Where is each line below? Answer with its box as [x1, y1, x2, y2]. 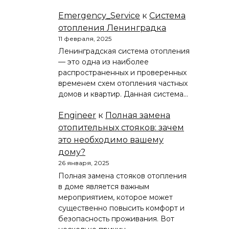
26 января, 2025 [58, 159, 109, 167]
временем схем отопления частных [58, 78, 188, 88]
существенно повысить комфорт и [58, 203, 185, 213]
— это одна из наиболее [58, 57, 149, 66]
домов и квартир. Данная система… [58, 89, 188, 99]
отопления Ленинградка [58, 22, 166, 33]
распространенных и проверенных [58, 67, 187, 77]
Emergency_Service [58, 10, 140, 20]
